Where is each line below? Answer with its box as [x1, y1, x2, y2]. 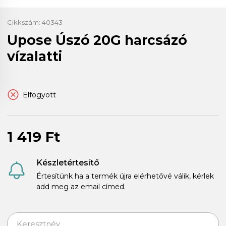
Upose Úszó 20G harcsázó [7, 31, 187, 48]
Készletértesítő [36, 157, 99, 167]
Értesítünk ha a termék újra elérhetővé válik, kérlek [36, 171, 214, 181]
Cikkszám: [7, 18, 42, 26]
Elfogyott [23, 90, 56, 99]
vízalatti [7, 47, 63, 65]
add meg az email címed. [36, 182, 126, 191]
